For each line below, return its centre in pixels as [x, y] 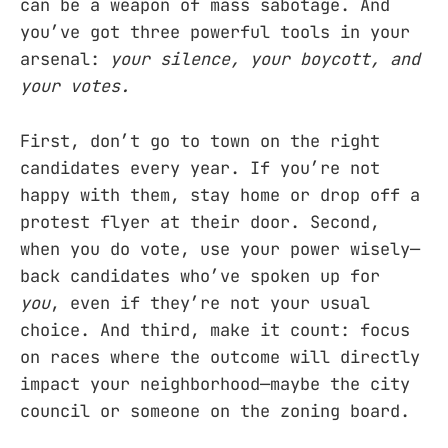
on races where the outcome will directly [220, 356]
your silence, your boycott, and [265, 59]
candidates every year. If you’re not [200, 167]
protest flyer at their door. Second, [200, 221]
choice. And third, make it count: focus [215, 329]
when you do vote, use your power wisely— [220, 248]
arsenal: [65, 59]
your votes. [75, 86]
